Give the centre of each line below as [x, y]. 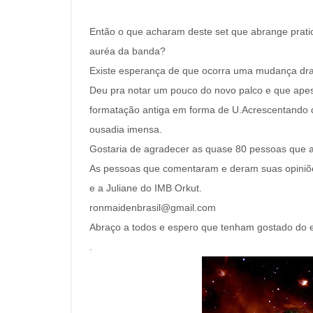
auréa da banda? [128, 51]
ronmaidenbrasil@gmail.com [153, 208]
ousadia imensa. [126, 129]
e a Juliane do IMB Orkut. [146, 188]
